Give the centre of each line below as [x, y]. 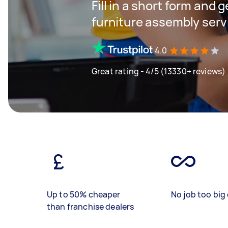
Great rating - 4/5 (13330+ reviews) [159, 71]
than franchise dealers [91, 207]
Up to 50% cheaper [84, 194]
